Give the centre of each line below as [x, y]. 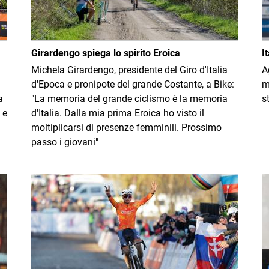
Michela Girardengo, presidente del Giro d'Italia [129, 70]
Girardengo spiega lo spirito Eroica [106, 53]
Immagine [53, 180]
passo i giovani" [65, 142]
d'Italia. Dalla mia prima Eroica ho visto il [118, 113]
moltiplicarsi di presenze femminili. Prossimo [126, 128]
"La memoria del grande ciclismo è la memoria [129, 99]
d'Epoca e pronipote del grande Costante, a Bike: [133, 84]
